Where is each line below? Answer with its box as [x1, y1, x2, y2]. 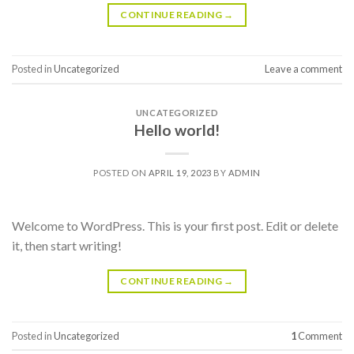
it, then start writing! [12, 238, 122, 254]
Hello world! [134, 121, 220, 140]
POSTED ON [93, 168, 149, 179]
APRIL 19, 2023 [148, 168, 212, 179]
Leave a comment [265, 62, 342, 75]
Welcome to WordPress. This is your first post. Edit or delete [12, 218, 338, 234]
